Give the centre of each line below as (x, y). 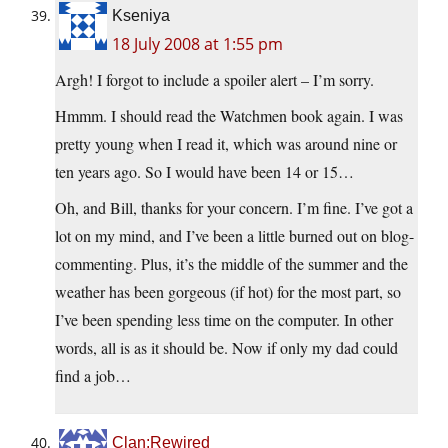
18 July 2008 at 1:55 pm (197, 44)
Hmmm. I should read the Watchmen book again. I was (229, 116)
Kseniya (141, 16)
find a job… (93, 376)
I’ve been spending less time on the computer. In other (224, 320)
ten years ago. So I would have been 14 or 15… (204, 172)
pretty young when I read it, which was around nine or (226, 144)
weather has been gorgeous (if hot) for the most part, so (228, 292)
